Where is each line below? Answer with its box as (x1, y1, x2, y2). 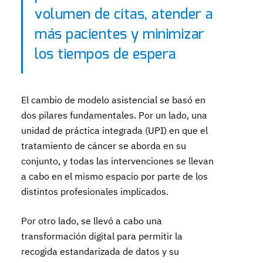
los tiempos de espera (35, 48, 176, 62)
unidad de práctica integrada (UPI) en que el (21, 124, 208, 136)
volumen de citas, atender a (35, 8, 213, 22)
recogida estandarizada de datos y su (21, 245, 180, 257)
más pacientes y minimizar (35, 28, 205, 42)
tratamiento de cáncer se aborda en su (21, 140, 187, 151)
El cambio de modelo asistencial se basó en (21, 94, 206, 106)
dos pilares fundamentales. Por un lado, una (21, 109, 208, 121)
